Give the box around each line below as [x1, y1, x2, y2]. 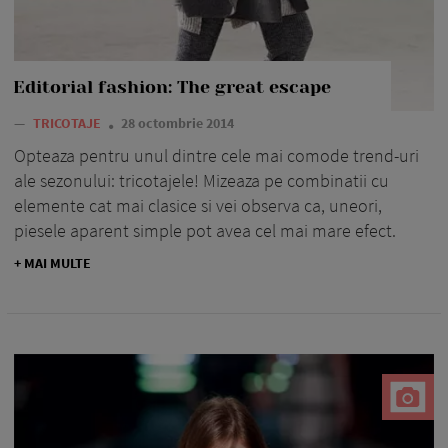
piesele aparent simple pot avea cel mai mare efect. [14, 219, 396, 243]
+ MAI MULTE [14, 254, 91, 273]
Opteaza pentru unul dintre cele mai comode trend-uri [14, 144, 419, 168]
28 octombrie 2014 [121, 114, 234, 133]
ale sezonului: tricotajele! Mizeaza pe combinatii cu [14, 169, 389, 193]
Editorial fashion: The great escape [13, 77, 331, 98]
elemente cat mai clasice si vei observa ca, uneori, [14, 194, 382, 218]
